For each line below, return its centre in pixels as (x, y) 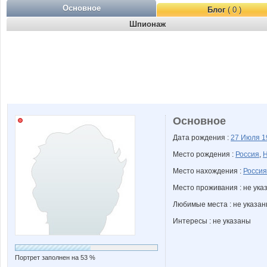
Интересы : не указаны (212, 221)
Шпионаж (147, 24)
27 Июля (246, 138)
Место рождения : (204, 154)
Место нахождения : (208, 171)
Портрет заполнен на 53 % (55, 257)
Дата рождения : (202, 138)
